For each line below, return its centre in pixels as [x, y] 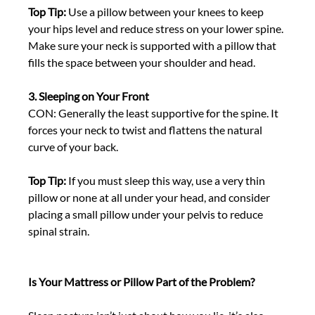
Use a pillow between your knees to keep [166, 12]
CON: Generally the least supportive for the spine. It [155, 113]
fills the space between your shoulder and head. [143, 63]
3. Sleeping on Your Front [89, 96]
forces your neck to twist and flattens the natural [147, 130]
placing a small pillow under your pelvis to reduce [147, 214]
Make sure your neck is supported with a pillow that [154, 46]
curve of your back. [75, 147]
